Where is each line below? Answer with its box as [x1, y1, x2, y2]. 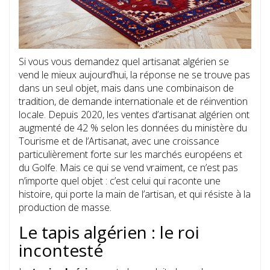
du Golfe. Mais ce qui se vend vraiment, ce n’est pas [19, 161, 238, 175]
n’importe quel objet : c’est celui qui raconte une [19, 174, 221, 188]
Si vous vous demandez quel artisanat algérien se [19, 55, 229, 69]
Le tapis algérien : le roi [19, 221, 199, 244]
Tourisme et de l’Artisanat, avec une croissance [19, 134, 219, 148]
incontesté [19, 239, 103, 262]
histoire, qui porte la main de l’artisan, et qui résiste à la [19, 187, 251, 201]
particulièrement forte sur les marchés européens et [19, 148, 242, 162]
